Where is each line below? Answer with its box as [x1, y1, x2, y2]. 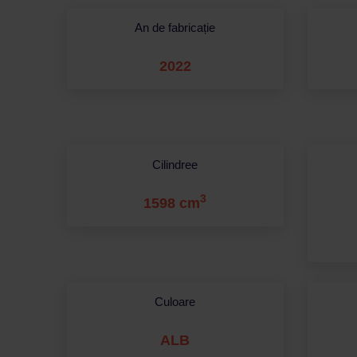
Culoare [155, 294, 196, 308]
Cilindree [152, 157, 198, 171]
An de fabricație [135, 20, 216, 34]
